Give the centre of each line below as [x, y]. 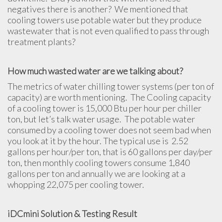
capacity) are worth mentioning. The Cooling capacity [109, 97]
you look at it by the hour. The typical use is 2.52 [98, 140]
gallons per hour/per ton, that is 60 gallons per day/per [110, 151]
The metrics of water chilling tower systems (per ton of [111, 86]
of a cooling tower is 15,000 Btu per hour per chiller [105, 108]
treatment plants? [41, 41]
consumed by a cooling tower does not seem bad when [109, 130]
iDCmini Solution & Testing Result [72, 213]
